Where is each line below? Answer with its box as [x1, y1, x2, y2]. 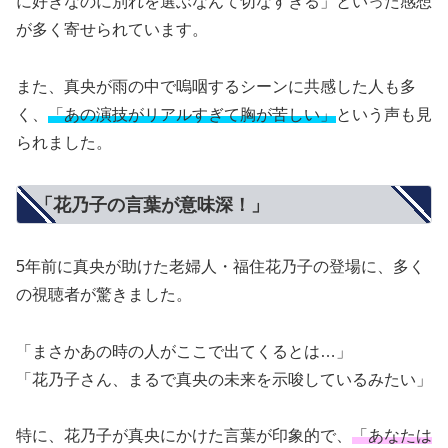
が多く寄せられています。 [16, 20, 208, 38]
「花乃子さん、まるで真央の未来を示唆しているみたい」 [16, 370, 432, 388]
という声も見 [336, 105, 432, 123]
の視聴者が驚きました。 [16, 285, 192, 303]
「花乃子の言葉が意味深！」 [35, 194, 269, 215]
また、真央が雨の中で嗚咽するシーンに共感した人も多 [16, 77, 416, 95]
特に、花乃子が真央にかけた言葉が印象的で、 [16, 427, 352, 445]
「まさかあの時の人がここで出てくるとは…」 [16, 342, 352, 360]
